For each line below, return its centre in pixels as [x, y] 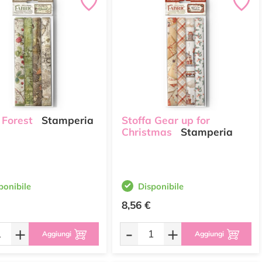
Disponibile [161, 186]
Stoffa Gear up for [166, 120]
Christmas [147, 132]
